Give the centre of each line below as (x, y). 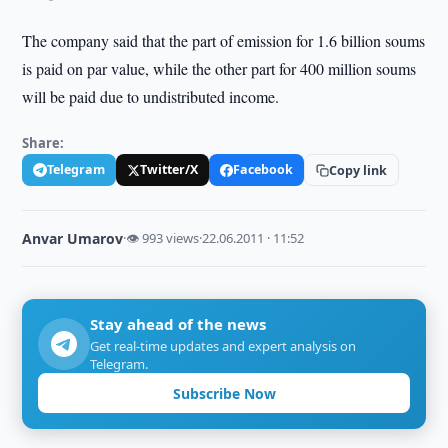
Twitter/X (169, 169)
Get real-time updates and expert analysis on (223, 346)
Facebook (263, 169)
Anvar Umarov (73, 238)
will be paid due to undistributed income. (151, 96)
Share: (43, 143)
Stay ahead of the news (178, 324)
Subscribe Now (224, 393)
